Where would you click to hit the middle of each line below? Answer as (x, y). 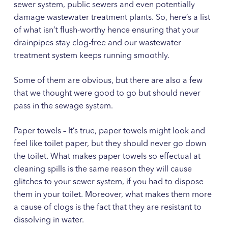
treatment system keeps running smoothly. (91, 56)
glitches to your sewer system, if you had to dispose (108, 182)
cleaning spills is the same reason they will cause (103, 169)
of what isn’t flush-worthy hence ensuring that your (106, 30)
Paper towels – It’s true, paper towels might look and (109, 131)
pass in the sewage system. (63, 106)
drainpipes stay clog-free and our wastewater (97, 43)
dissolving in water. (49, 220)
